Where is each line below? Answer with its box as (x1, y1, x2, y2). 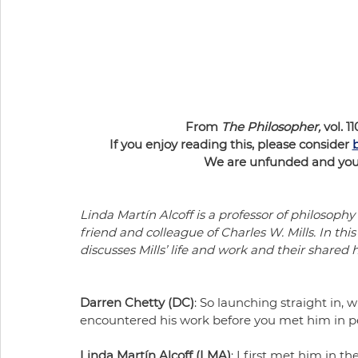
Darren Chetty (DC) (80, 294, 194, 310)
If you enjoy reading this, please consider (109, 136, 352, 152)
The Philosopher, (221, 118, 320, 134)
